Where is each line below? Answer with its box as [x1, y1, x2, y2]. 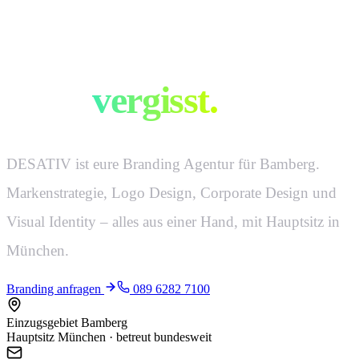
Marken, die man [6, 42, 272, 86]
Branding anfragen [6, 282, 104, 296]
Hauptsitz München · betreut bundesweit [6, 330, 212, 345]
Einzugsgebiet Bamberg [6, 316, 127, 330]
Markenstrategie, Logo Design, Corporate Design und [6, 184, 337, 202]
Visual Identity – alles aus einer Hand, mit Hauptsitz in [6, 213, 340, 231]
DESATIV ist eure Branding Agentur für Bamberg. [6, 155, 320, 173]
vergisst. [92, 79, 218, 122]
